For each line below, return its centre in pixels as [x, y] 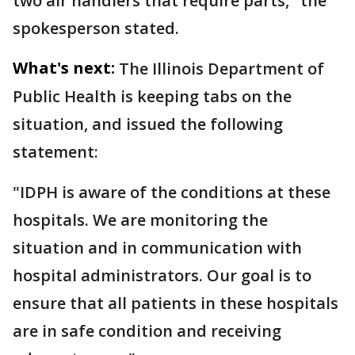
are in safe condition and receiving [147, 331]
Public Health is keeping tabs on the [152, 96]
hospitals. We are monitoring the [140, 220]
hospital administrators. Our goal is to [162, 275]
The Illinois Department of [221, 69]
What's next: [64, 68]
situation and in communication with [157, 248]
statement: [57, 152]
